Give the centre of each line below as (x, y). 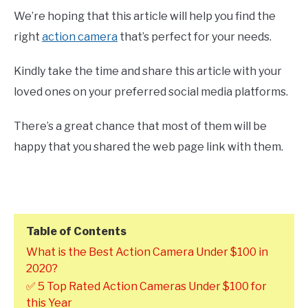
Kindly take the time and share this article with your (148, 71)
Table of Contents (76, 231)
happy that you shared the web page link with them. (148, 146)
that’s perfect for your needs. (195, 36)
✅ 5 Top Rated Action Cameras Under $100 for (146, 286)
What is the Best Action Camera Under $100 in (147, 252)
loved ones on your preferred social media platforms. (151, 91)
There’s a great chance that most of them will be (140, 126)
